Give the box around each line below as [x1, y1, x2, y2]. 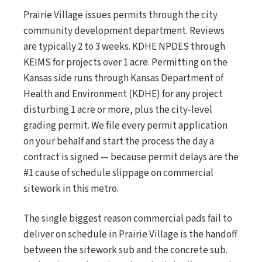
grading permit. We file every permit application [23, 119, 227, 133]
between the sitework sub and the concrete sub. [23, 243, 227, 257]
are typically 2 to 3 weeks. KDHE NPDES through [23, 40, 225, 54]
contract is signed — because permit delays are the [23, 150, 239, 164]
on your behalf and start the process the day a [23, 135, 214, 149]
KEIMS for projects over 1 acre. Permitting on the [23, 56, 227, 70]
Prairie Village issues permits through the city [23, 8, 218, 22]
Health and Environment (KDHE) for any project [23, 87, 223, 101]
